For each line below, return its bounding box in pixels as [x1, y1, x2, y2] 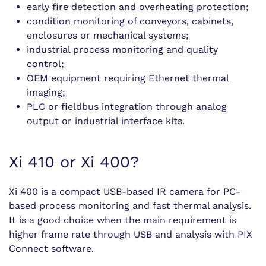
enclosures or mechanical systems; [27, 30, 189, 41]
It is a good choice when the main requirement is [9, 214, 236, 226]
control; [27, 58, 64, 69]
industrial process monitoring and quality [27, 44, 218, 55]
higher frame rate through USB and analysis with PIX [9, 229, 252, 240]
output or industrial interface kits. [27, 115, 185, 126]
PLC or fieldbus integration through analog [27, 101, 227, 112]
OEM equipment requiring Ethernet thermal [27, 72, 229, 84]
